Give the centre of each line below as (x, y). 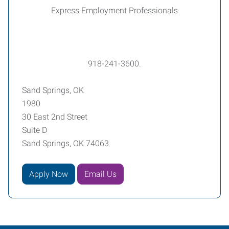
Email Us (100, 174)
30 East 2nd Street (55, 117)
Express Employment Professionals (114, 10)
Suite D (35, 130)
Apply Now (49, 174)
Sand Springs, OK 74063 (65, 143)
